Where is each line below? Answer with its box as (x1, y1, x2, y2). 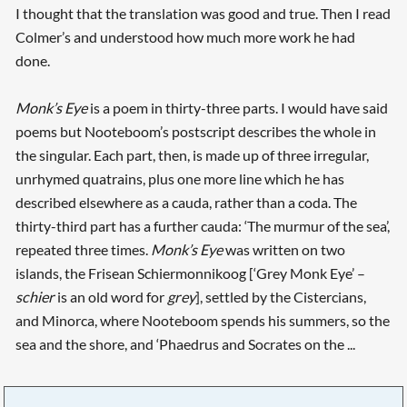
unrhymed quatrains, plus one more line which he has (15, 169, 344, 187)
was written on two (222, 240, 345, 258)
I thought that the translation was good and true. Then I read (15, 4, 391, 22)
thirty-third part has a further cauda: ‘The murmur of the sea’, (15, 216, 390, 234)
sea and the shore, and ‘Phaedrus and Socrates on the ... (15, 334, 355, 352)
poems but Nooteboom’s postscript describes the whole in (15, 122, 376, 140)
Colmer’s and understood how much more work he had (15, 27, 355, 45)
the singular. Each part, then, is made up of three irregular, (15, 145, 369, 164)
